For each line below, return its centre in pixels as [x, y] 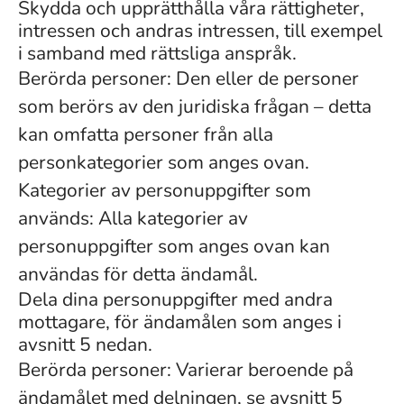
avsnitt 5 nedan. [85, 344]
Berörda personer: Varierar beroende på [186, 370]
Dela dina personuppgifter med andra [175, 299]
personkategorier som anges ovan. [164, 162]
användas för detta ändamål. [138, 274]
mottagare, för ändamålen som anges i [180, 322]
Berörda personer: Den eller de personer [188, 78]
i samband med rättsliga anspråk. [157, 53]
